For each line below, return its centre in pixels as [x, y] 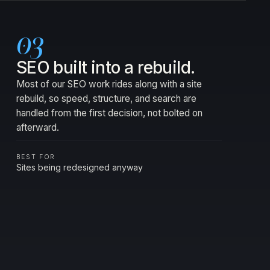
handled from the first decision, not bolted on [109, 113]
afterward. [37, 127]
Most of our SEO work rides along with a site [109, 84]
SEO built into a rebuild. [105, 67]
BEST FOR [36, 157]
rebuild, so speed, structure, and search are [106, 99]
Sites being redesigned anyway [79, 167]
